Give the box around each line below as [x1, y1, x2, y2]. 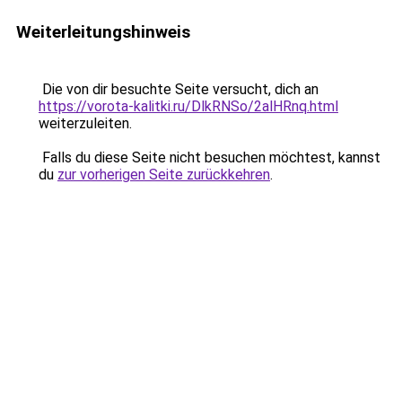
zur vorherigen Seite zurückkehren [57, 166, 270, 183]
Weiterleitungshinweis [16, 22, 190, 42]
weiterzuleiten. [39, 115, 132, 132]
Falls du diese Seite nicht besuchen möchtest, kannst [39, 149, 380, 166]
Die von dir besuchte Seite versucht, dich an [39, 81, 319, 98]
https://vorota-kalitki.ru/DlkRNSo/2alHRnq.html [39, 98, 338, 115]
